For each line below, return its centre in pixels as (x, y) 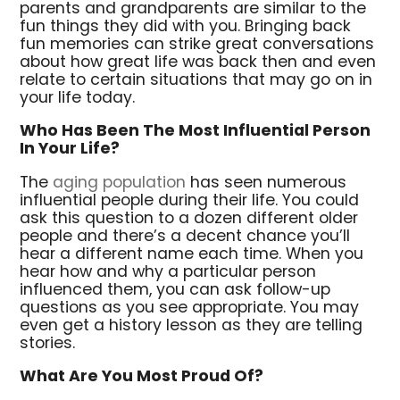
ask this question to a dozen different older (189, 219)
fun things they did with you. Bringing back (186, 27)
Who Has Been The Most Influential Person (196, 132)
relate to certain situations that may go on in (196, 80)
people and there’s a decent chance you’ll (185, 237)
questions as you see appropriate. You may (190, 308)
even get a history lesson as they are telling (192, 326)
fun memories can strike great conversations (197, 45)
